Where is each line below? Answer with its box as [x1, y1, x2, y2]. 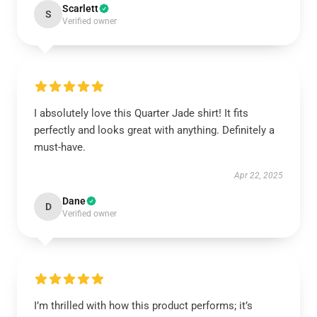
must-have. [34, 141, 86, 154]
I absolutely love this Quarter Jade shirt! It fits [34, 107, 248, 120]
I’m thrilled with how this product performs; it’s [34, 299, 253, 312]
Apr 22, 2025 [234, 171, 283, 180]
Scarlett [62, 3, 98, 14]
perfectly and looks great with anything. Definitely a [34, 124, 275, 137]
